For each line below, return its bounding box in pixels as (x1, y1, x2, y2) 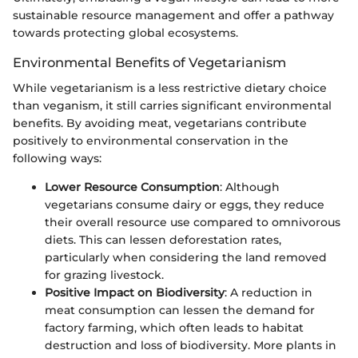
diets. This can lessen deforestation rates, (45, 233, 281, 247)
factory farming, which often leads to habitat (45, 320, 304, 335)
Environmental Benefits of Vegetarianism (13, 54, 286, 70)
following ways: (13, 151, 101, 165)
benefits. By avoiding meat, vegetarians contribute (13, 116, 307, 130)
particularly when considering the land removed (45, 250, 327, 265)
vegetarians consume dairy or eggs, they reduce (45, 197, 324, 212)
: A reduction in (225, 285, 312, 300)
